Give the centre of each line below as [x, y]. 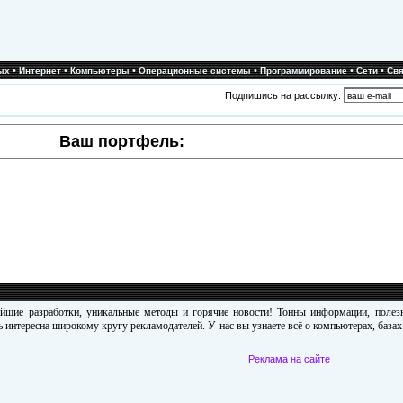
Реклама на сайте [289, 359]
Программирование [304, 71]
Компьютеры [100, 71]
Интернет [40, 71]
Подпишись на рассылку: [284, 95]
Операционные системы [195, 71]
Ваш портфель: [122, 141]
